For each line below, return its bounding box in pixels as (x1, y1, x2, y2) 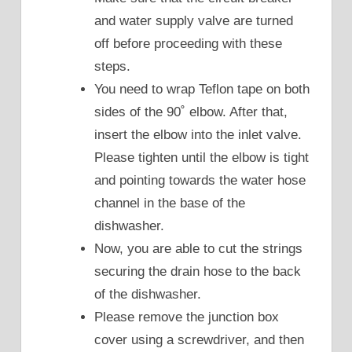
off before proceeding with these (94, 36, 282, 52)
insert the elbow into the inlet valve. (94, 127, 302, 143)
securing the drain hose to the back (94, 264, 301, 280)
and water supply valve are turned (94, 13, 293, 29)
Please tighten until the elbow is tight (94, 150, 309, 166)
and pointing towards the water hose (94, 173, 306, 189)
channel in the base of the (94, 196, 245, 211)
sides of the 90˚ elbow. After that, (94, 104, 288, 120)
